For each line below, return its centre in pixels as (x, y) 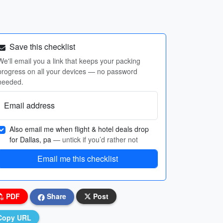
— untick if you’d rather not (96, 139)
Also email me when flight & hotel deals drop (79, 129)
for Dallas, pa (31, 139)
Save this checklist (41, 47)
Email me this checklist (78, 159)
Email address (29, 105)
